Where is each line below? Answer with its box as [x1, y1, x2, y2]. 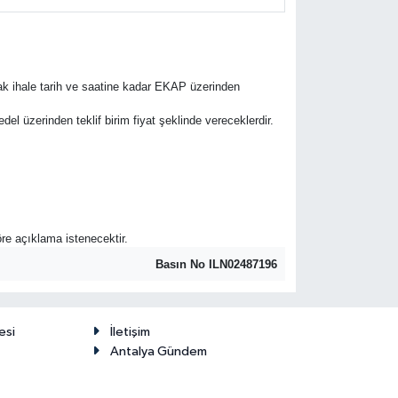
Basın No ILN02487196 [155, 257, 277, 271]
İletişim [109, 324, 150, 338]
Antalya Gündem [109, 344, 207, 358]
